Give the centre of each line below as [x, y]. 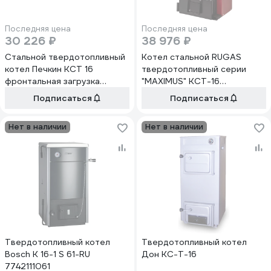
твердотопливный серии [194, 69]
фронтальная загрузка [52, 81]
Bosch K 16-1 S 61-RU [47, 254]
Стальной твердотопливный [65, 57]
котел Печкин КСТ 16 [49, 69]
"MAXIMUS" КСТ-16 [181, 81]
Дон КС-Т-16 [169, 254]
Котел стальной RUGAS [191, 57]
